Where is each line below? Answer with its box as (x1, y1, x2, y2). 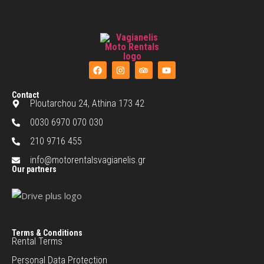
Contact (12, 90, 39, 100)
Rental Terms (12, 235, 62, 247)
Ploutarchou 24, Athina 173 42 (29, 98, 144, 109)
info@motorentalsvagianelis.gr (29, 154, 146, 166)
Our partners (12, 164, 57, 174)
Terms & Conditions (12, 227, 82, 237)
